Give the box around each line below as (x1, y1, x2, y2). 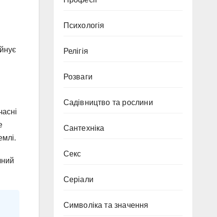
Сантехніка (63, 124, 105, 132)
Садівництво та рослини (63, 98, 153, 107)
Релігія (63, 47, 88, 55)
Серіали (63, 175, 93, 184)
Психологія (63, 21, 105, 30)
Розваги (63, 73, 93, 81)
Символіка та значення (63, 201, 149, 209)
